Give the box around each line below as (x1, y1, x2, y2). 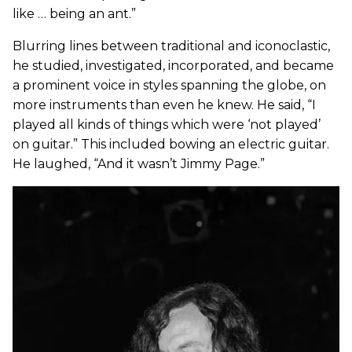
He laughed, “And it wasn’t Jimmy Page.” (13, 156, 265, 171)
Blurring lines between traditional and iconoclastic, (13, 38, 330, 53)
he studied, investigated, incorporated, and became (13, 57, 334, 73)
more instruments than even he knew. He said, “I (13, 97, 316, 112)
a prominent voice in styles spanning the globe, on (13, 77, 326, 93)
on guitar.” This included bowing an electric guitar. (13, 136, 329, 152)
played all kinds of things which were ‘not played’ (13, 116, 321, 132)
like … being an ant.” (13, 5, 136, 21)
